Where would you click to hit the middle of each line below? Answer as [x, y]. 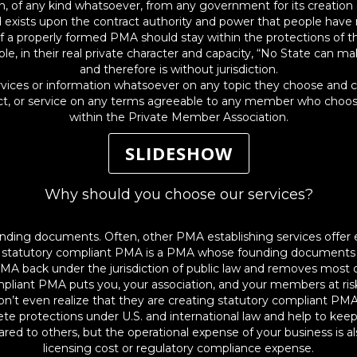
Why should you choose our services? [178, 194]
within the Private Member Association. [178, 117]
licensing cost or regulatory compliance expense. [178, 348]
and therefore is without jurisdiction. [178, 69]
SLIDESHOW [178, 153]
